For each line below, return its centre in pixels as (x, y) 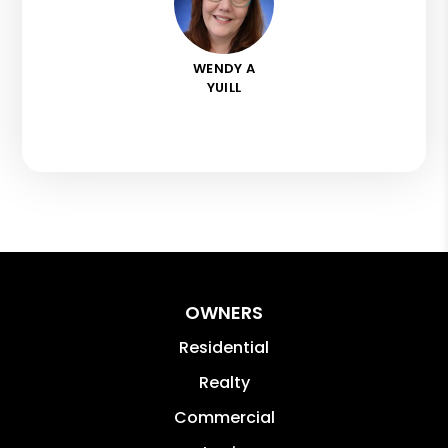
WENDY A (224, 68)
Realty (224, 382)
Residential (224, 347)
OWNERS (224, 312)
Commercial (224, 417)
